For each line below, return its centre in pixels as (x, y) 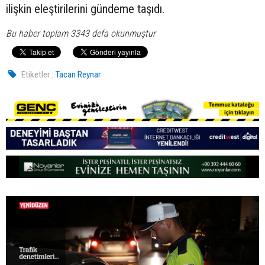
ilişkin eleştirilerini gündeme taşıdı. (85, 9)
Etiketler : (38, 74)
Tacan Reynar (78, 74)
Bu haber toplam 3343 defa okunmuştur (81, 33)
